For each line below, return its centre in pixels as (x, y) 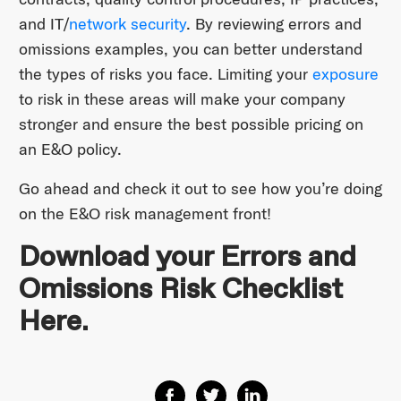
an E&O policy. (70, 149)
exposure (345, 74)
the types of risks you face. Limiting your (165, 74)
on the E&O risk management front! (145, 214)
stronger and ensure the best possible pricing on (191, 124)
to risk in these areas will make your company (182, 99)
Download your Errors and (187, 257)
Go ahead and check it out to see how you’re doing (200, 189)
